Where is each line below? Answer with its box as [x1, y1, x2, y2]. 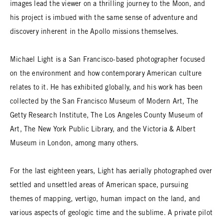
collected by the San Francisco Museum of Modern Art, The [10, 98, 199, 107]
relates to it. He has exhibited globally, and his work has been [10, 84, 203, 93]
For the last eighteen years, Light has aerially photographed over [10, 167, 213, 176]
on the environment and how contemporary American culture [10, 70, 202, 79]
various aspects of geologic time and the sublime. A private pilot [10, 209, 213, 218]
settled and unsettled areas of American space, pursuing [10, 181, 189, 190]
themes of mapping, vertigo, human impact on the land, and [10, 195, 201, 204]
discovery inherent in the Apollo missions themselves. [10, 28, 179, 37]
